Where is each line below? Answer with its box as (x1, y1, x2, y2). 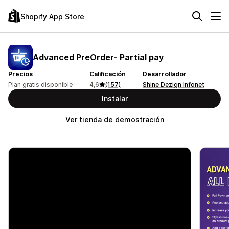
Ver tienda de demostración (65, 115, 164, 124)
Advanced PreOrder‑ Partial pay (33, 52, 164, 62)
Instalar (101, 94, 128, 103)
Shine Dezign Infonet (143, 81, 204, 88)
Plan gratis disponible (8, 81, 73, 88)
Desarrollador (143, 70, 187, 78)
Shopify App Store (20, 12, 84, 21)
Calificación (89, 70, 126, 78)
